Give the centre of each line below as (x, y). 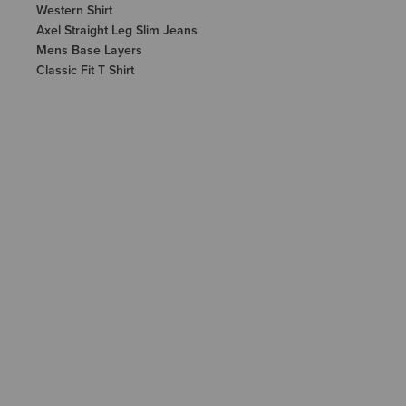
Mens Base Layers (89, 50)
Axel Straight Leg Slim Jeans (117, 30)
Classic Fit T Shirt (85, 70)
